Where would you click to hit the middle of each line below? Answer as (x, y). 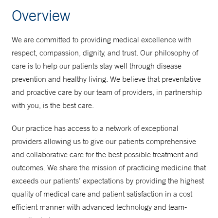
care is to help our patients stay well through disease (97, 66)
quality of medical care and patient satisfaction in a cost (102, 194)
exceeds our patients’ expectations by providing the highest (108, 181)
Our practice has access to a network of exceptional (95, 128)
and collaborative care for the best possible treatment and (105, 154)
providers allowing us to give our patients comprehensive (104, 141)
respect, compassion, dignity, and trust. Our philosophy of (105, 53)
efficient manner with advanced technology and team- (99, 207)
